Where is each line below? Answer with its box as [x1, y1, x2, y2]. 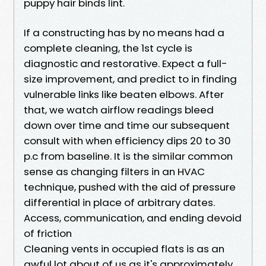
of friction [24, 226, 72, 240]
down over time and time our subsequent [24, 118, 230, 132]
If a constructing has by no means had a [24, 25, 224, 40]
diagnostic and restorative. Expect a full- [24, 56, 227, 71]
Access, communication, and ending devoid [24, 210, 242, 225]
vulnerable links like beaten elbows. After [24, 87, 224, 102]
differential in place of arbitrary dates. [24, 195, 215, 210]
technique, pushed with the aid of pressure [24, 179, 236, 194]
